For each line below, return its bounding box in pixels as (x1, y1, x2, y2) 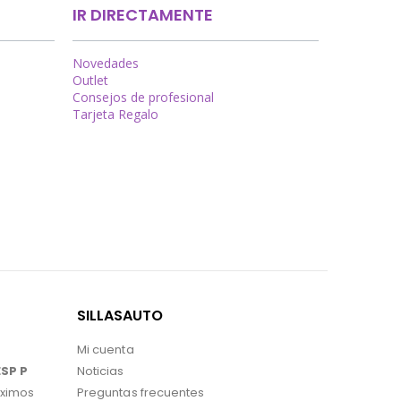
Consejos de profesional (73, 89, 214, 107)
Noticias (77, 362, 124, 380)
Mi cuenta (77, 340, 134, 358)
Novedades (73, 55, 139, 73)
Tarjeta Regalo (73, 106, 158, 124)
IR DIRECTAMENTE (73, 4, 213, 27)
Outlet (73, 72, 108, 90)
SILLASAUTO (77, 304, 163, 326)
